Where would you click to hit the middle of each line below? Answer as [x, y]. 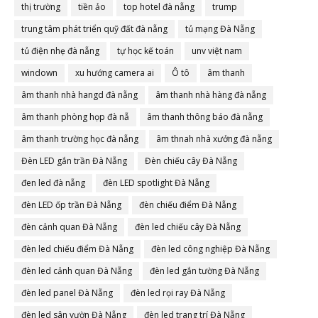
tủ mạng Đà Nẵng [220, 29]
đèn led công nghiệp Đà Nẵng [210, 249]
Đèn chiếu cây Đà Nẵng [191, 161]
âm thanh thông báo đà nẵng [205, 117]
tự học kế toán [146, 51]
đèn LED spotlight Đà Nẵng [156, 183]
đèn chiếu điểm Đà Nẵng [188, 205]
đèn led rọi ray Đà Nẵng [178, 293]
